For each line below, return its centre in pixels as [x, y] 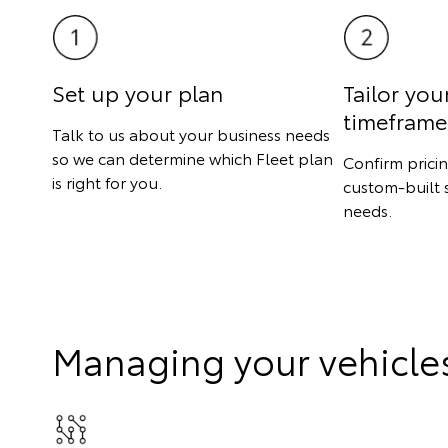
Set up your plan [137, 91]
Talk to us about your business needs [191, 133]
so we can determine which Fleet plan [192, 157]
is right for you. [107, 181]
